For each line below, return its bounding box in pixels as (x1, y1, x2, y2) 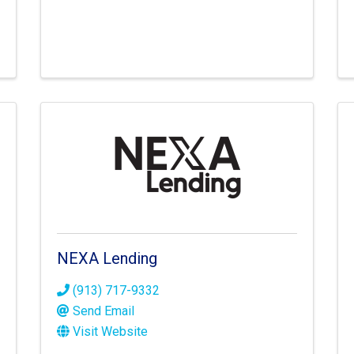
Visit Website (72, 324, 148, 340)
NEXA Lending (56, 249, 157, 269)
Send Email (72, 303, 134, 319)
